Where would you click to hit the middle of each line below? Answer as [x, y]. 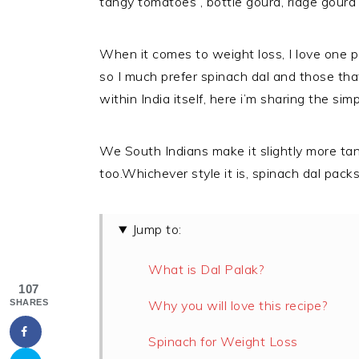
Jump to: [157, 230]
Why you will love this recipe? [238, 306]
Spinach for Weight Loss [223, 342]
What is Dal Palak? [206, 270]
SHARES [29, 302]
